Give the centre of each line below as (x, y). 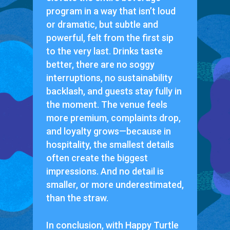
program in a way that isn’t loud (111, 11)
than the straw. (77, 198)
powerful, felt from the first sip (110, 37)
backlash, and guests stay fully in (114, 91)
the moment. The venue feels (107, 104)
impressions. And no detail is (105, 171)
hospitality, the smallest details (110, 144)
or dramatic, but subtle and (102, 24)
